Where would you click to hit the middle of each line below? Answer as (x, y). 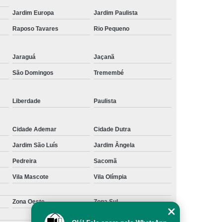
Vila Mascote (31, 177)
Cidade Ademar (35, 129)
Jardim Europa (33, 13)
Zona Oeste (29, 201)
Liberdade (27, 101)
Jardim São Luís (35, 145)
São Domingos (33, 73)
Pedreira (25, 161)
